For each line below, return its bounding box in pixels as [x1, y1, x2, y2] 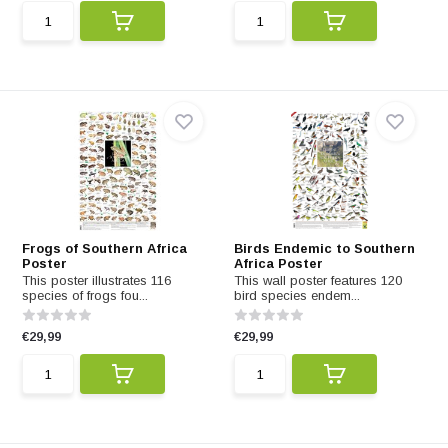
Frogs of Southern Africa [22, 241, 188, 256]
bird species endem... [234, 288, 360, 303]
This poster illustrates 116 [22, 273, 172, 288]
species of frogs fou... [22, 288, 149, 303]
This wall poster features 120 [234, 273, 402, 288]
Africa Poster [234, 256, 323, 271]
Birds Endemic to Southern [234, 241, 415, 256]
